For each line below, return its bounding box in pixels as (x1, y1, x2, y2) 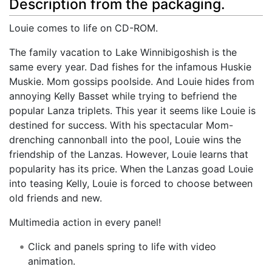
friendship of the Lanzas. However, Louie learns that (9, 148, 248, 161)
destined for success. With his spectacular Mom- (9, 119, 233, 132)
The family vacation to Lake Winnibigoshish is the (9, 46, 237, 59)
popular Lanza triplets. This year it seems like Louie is (9, 104, 256, 117)
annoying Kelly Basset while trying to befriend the (9, 90, 237, 103)
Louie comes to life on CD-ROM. (9, 22, 158, 35)
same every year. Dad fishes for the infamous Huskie (9, 61, 251, 73)
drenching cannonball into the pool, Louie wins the (9, 134, 241, 146)
